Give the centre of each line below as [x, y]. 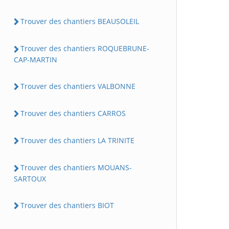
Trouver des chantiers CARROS [73, 113]
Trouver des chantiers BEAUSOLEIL [80, 21]
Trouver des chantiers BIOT [67, 205]
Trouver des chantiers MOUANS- [76, 168]
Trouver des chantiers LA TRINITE [77, 141]
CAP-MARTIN [36, 59]
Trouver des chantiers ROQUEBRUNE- [85, 49]
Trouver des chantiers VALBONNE [78, 86]
